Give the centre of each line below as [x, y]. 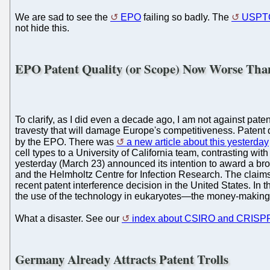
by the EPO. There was [66, 142]
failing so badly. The [186, 17]
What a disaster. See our [68, 219]
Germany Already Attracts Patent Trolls [122, 259]
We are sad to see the [63, 17]
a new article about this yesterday [198, 142]
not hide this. [42, 28]
